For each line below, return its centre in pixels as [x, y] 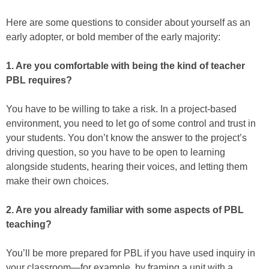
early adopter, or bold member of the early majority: [113, 37]
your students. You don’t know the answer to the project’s [126, 138]
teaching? [29, 225]
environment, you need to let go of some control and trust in [131, 124]
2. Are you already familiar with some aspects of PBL [125, 210]
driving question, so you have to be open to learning [116, 153]
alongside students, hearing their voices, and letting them [127, 167]
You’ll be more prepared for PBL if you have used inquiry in [131, 253]
